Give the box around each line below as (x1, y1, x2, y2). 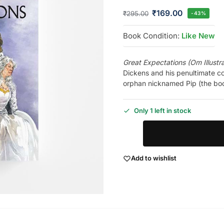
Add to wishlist (130, 154, 176, 162)
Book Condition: (122, 30, 179, 40)
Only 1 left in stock (133, 106, 191, 114)
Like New (181, 30, 215, 40)
